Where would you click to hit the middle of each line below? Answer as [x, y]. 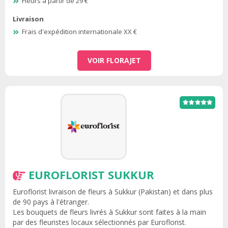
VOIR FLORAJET [114, 60]
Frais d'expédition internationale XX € [79, 32]
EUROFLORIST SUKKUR [91, 174]
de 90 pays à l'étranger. [51, 202]
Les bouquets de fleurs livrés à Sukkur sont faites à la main [109, 212]
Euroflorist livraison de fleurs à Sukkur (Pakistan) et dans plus [113, 191]
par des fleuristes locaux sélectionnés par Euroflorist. [99, 222]
